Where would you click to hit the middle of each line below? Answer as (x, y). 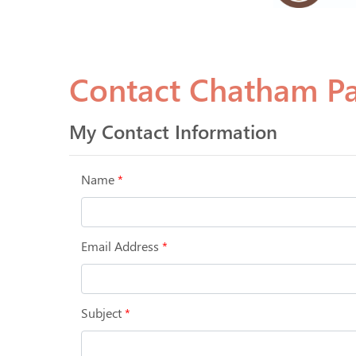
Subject (101, 313)
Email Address (120, 246)
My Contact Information (173, 131)
